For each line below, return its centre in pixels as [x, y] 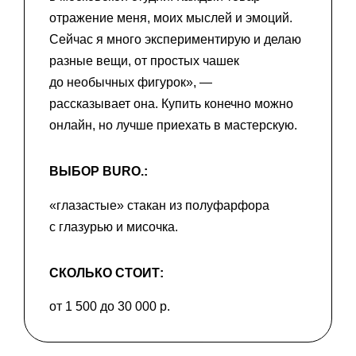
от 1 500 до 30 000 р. [110, 307]
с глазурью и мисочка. [114, 226]
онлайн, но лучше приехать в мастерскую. [173, 126]
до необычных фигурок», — [131, 83]
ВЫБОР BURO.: [99, 172]
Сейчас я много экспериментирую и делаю [175, 40]
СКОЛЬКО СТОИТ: [106, 273]
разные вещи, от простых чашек [144, 61]
